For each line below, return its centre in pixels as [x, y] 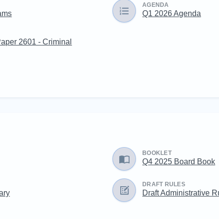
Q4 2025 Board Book [179, 161]
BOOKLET [157, 153]
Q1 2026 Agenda [172, 13]
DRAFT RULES [164, 184]
